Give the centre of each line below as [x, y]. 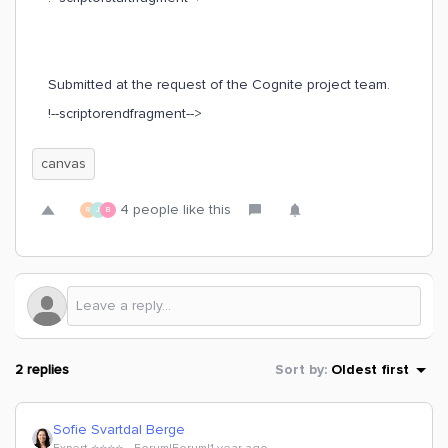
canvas [63, 164]
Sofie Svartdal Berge [119, 430]
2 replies [42, 370]
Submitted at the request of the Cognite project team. [221, 85]
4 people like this [175, 210]
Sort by [299, 369]
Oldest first [370, 369]
